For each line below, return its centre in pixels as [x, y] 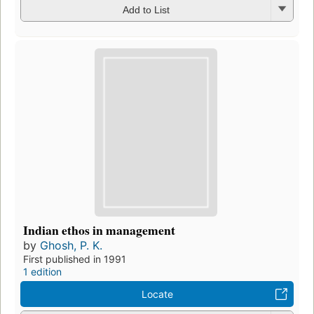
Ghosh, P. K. [71, 245]
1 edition [42, 271]
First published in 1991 [75, 259]
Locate [157, 294]
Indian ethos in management [99, 230]
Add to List [146, 9]
